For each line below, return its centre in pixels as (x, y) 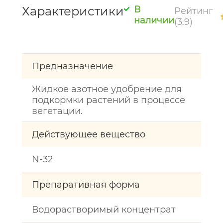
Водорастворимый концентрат (104, 210)
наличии (154, 20)
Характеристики (73, 11)
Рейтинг (194, 11)
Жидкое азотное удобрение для (107, 89)
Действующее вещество (89, 134)
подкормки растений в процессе (109, 100)
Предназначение (72, 66)
